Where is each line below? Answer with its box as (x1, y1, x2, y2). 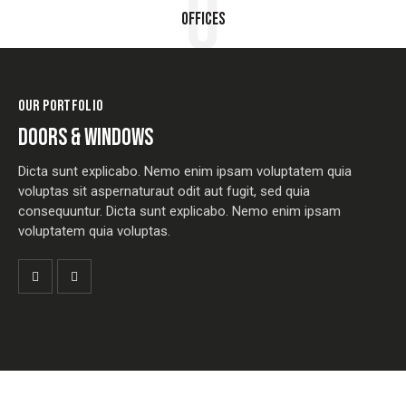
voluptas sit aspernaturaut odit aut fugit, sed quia (18, 182, 310, 199)
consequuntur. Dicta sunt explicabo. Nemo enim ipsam (18, 202, 341, 219)
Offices (180, 9, 226, 31)
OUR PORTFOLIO (18, 97, 103, 116)
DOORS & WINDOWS (18, 123, 153, 152)
